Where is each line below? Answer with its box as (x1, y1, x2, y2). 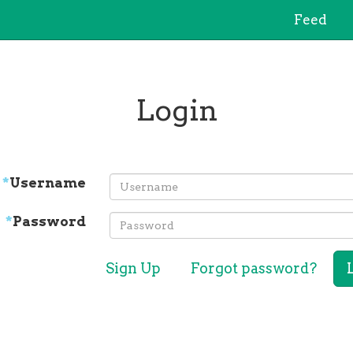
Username (9, 175, 86, 191)
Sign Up (106, 260, 161, 277)
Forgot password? (191, 260, 317, 277)
